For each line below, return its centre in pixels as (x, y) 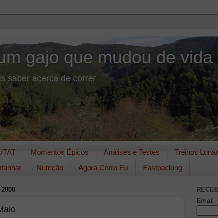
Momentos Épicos (59, 152)
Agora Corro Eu (103, 168)
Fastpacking (163, 168)
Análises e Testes (131, 152)
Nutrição (50, 168)
